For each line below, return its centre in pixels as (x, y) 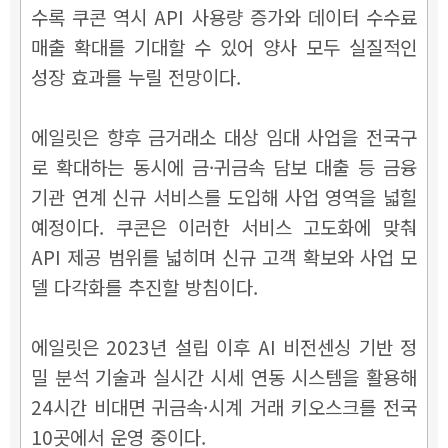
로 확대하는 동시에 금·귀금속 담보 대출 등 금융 (224, 166)
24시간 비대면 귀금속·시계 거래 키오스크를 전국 (224, 406)
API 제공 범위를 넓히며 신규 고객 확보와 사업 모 (224, 256)
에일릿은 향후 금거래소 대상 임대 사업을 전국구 (224, 136)
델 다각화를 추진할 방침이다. (144, 286)
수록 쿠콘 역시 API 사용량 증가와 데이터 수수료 (224, 16)
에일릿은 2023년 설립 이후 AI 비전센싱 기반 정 (224, 346)
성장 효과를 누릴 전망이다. (136, 76)
